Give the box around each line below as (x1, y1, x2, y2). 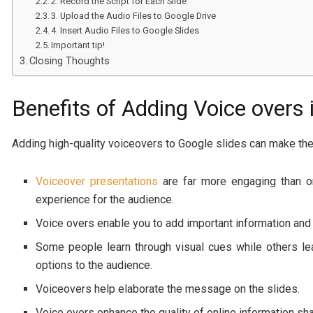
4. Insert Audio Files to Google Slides (51, 24, 200, 36)
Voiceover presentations (36, 174, 159, 188)
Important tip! (51, 39, 105, 50)
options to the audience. (36, 258, 153, 272)
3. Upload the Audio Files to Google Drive (51, 10, 217, 21)
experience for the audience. (36, 192, 175, 206)
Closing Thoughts (29, 54, 110, 67)
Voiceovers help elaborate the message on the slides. (36, 282, 300, 296)
